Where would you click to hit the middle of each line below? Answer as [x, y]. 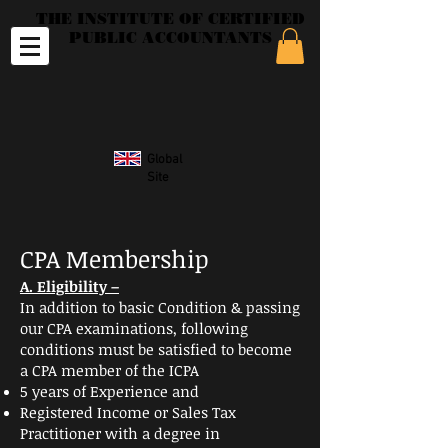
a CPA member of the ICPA [109, 370]
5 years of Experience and [109, 391]
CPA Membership [117, 258]
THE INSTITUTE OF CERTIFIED [170, 19]
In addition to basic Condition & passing [160, 307]
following [214, 328]
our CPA [48, 328]
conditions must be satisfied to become [156, 349]
